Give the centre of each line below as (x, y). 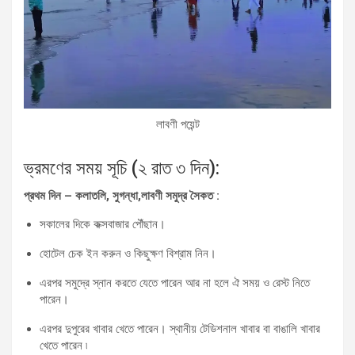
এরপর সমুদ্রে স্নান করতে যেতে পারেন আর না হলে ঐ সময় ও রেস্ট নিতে (175, 282)
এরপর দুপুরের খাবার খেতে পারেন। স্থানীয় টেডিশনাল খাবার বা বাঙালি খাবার (180, 328)
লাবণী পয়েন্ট (177, 124)
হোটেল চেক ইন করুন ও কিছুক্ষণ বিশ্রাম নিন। (128, 253)
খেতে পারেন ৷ (63, 345)
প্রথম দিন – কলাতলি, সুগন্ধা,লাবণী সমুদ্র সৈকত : (122, 195)
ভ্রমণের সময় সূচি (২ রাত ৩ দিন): (122, 168)
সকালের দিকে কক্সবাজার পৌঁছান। (103, 224)
